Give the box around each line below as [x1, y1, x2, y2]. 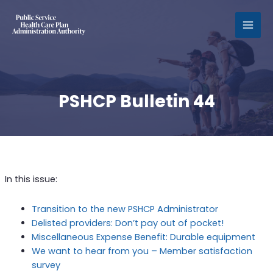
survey [31, 258, 60, 271]
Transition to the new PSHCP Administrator [31, 202, 218, 215]
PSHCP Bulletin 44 [58, 90, 215, 113]
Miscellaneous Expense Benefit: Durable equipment [31, 230, 255, 243]
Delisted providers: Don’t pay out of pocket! [31, 216, 224, 229]
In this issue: [4, 173, 57, 185]
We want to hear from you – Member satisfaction [31, 244, 252, 257]
